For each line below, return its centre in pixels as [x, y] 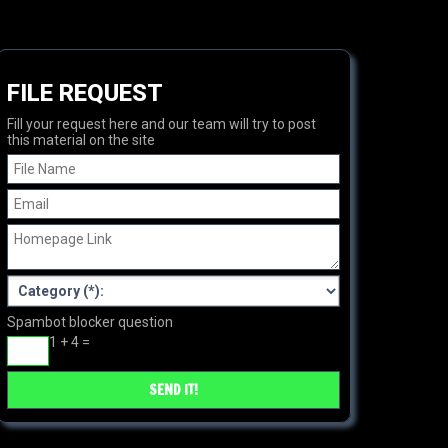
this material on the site [81, 140]
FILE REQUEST [85, 93]
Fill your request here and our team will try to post [161, 124]
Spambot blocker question [90, 322]
